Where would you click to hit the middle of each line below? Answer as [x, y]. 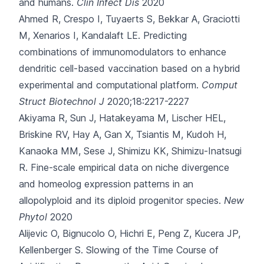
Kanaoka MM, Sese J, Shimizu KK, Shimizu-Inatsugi [130, 151]
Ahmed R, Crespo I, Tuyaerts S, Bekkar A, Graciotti [129, 19]
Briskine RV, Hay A [59, 134]
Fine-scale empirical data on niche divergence [130, 167]
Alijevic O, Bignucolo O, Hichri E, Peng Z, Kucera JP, [130, 233]
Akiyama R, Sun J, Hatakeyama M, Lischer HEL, [122, 118]
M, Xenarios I [47, 35]
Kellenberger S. [52, 250]
